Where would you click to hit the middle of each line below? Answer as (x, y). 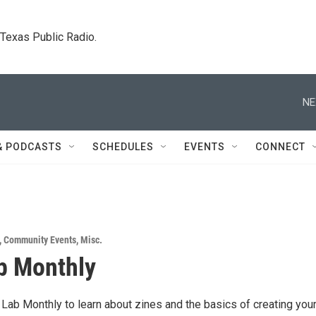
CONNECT (280, 147)
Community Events (40, 240)
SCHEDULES (123, 147)
